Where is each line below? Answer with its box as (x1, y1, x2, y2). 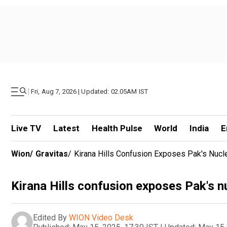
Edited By (33, 212, 67, 222)
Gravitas (35, 149, 68, 159)
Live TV (11, 123, 41, 133)
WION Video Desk (69, 212, 133, 222)
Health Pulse (91, 123, 142, 133)
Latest (53, 123, 80, 133)
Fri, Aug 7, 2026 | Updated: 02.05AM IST (31, 88, 148, 95)
